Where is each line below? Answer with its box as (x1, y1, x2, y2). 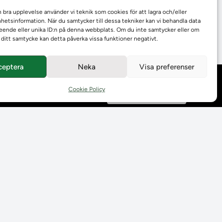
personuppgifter (113, 92, 159, 100)
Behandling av (113, 84, 151, 92)
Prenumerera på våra (113, 116, 170, 123)
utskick (113, 124, 133, 131)
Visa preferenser (139, 62, 195, 71)
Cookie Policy (68, 86, 105, 93)
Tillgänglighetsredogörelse (113, 148, 187, 155)
